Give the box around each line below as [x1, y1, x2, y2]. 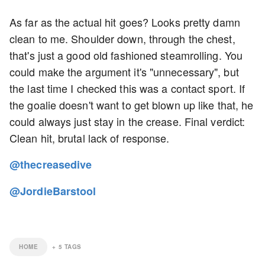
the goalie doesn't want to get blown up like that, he [9, 97, 254, 112]
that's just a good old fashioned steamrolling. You [9, 47, 243, 63]
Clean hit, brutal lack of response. [9, 130, 173, 146]
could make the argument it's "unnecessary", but [9, 64, 239, 79]
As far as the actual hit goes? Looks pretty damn [9, 14, 240, 30]
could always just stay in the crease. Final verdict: [9, 114, 245, 129]
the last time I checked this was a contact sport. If [9, 80, 245, 96]
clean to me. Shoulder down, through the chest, [9, 31, 235, 46]
